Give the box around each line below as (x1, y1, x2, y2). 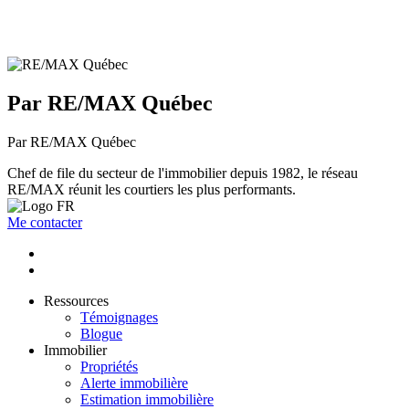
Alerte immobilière (80, 375, 188, 392)
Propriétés (80, 359, 138, 375)
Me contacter (7, 215, 82, 231)
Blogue (80, 326, 122, 342)
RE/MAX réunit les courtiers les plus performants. (7, 182, 296, 198)
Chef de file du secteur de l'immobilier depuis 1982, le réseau (7, 165, 358, 182)
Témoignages (80, 309, 158, 326)
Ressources (44, 293, 109, 309)
